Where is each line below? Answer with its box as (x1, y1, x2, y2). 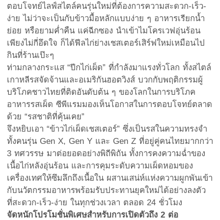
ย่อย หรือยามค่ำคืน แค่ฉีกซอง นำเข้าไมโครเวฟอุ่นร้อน (7, 26, 200, 35)
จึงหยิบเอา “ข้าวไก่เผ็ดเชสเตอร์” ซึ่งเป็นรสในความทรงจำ (7, 124, 207, 134)
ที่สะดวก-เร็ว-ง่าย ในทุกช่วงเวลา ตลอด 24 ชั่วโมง (7, 197, 182, 207)
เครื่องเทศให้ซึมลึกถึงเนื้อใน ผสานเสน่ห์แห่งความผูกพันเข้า (7, 173, 213, 183)
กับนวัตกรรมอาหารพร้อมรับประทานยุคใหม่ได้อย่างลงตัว (7, 185, 206, 195)
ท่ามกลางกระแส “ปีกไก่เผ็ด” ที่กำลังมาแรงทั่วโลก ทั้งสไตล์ (7, 62, 211, 72)
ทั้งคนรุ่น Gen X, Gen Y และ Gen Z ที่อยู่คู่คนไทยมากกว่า (7, 136, 213, 146)
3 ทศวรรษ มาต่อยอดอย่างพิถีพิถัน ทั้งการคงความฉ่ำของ (7, 148, 205, 158)
